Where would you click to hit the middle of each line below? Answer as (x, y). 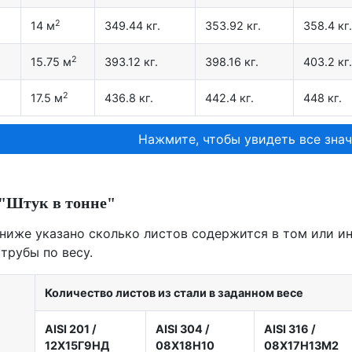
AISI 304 (179, 329)
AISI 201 (67, 329)
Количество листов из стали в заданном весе (174, 293)
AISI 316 (286, 329)
